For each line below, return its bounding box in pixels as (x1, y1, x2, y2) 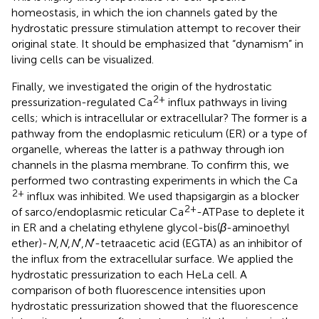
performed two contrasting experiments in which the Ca (11, 173, 298, 187)
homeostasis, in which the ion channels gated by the (11, 5, 278, 19)
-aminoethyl (226, 220, 290, 234)
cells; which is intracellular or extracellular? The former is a (11, 110, 307, 125)
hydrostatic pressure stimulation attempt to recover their (11, 21, 300, 35)
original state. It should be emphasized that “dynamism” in (11, 36, 303, 51)
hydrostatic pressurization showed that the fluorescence (11, 298, 298, 313)
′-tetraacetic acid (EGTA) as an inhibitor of (93, 236, 302, 250)
